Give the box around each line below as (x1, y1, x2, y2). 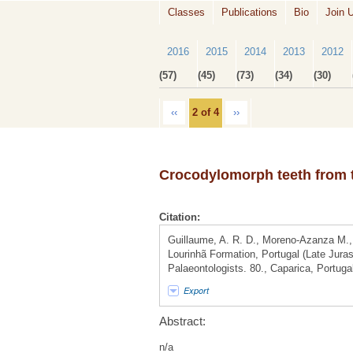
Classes (168, 6, 205, 18)
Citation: (159, 211, 200, 224)
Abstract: (159, 314, 206, 329)
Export (184, 284, 209, 297)
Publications (221, 6, 277, 18)
